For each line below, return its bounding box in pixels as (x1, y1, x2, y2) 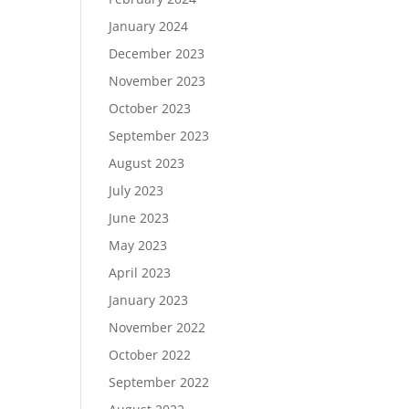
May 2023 (109, 236, 168, 254)
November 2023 (109, 72, 206, 89)
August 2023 (109, 154, 185, 172)
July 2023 (109, 182, 164, 199)
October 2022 (109, 346, 192, 363)
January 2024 (109, 17, 189, 35)
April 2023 (109, 264, 172, 281)
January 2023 (109, 291, 189, 309)
